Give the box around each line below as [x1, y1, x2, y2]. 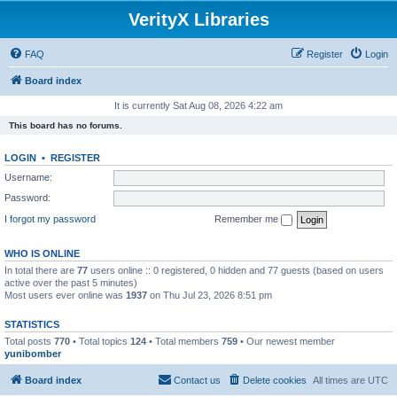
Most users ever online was [4, 289, 126, 300]
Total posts [4, 335, 54, 346]
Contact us [174, 375, 221, 385]
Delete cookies [243, 375, 307, 385]
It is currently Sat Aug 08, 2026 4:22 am [114, 100, 283, 111]
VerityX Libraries [128, 10, 269, 29]
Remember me [214, 213, 281, 224]
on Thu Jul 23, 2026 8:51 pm [147, 289, 272, 300]
